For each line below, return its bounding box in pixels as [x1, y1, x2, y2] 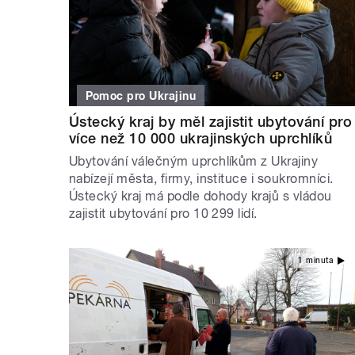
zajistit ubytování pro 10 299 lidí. [69, 205, 258, 221]
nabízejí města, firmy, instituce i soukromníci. [69, 170, 334, 186]
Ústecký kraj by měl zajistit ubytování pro [69, 113, 353, 130]
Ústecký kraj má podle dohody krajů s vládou [69, 188, 332, 204]
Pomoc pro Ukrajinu [85, 89, 197, 102]
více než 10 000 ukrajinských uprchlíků [69, 129, 333, 147]
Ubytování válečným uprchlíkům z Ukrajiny [69, 153, 319, 169]
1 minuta [298, 256, 334, 265]
